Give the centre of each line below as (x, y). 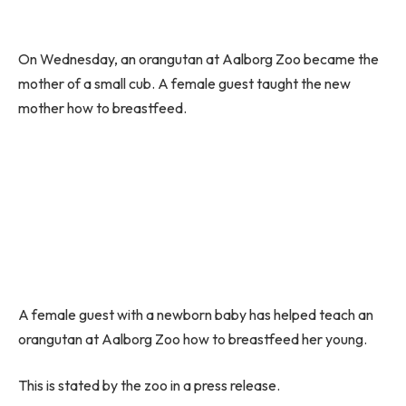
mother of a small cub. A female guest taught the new (184, 84)
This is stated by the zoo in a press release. (149, 386)
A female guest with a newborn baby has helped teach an (196, 314)
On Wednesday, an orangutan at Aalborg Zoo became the (198, 59)
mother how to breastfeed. (102, 108)
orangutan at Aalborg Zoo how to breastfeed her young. (193, 338)
